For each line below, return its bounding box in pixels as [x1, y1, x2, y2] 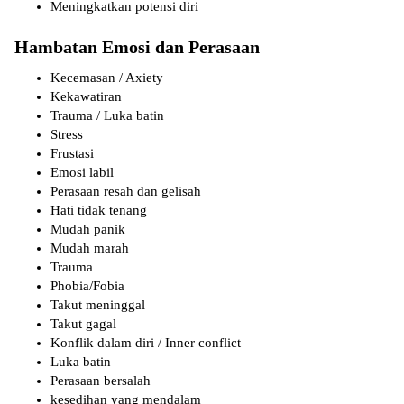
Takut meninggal [50, 298, 145, 313]
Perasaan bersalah [50, 373, 151, 389]
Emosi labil [50, 165, 114, 180]
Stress [50, 127, 83, 142]
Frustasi [50, 146, 94, 161]
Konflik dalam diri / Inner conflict [50, 335, 241, 351]
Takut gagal [50, 317, 116, 332]
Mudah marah [50, 241, 129, 256]
